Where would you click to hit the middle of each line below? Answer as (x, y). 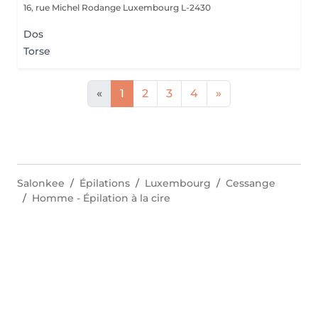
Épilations (105, 183)
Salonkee (41, 183)
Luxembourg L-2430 (167, 7)
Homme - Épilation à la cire (101, 198)
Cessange (251, 183)
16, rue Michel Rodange (73, 7)
